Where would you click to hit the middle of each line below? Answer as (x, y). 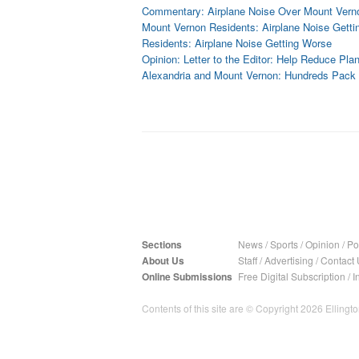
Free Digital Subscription (292, 276)
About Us (163, 260)
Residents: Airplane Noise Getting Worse (237, 43)
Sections (162, 244)
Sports (284, 244)
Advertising (289, 260)
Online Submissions (187, 276)
